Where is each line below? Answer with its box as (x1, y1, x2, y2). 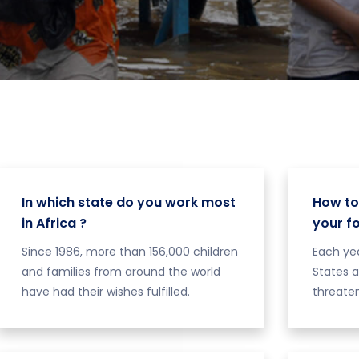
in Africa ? (21, 214, 87, 232)
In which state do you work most (21, 193, 236, 212)
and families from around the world (21, 264, 220, 280)
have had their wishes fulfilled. (21, 284, 190, 300)
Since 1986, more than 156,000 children (21, 244, 238, 260)
